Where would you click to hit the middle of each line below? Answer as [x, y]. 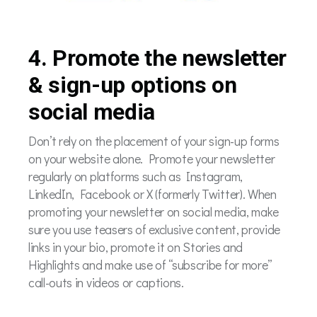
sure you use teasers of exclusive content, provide [154, 230]
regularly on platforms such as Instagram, [136, 177]
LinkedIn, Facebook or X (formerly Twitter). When [152, 194]
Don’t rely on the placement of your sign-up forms [154, 141]
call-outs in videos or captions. [108, 283]
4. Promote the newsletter [157, 58]
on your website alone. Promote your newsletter [152, 159]
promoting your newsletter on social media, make [154, 212]
